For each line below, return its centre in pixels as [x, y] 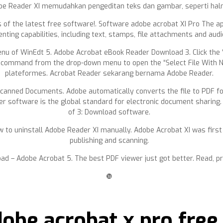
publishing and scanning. [109, 141]
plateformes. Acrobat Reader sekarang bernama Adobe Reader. [109, 73]
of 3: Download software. [109, 112]
